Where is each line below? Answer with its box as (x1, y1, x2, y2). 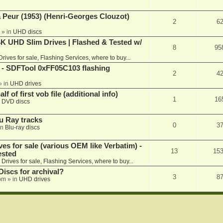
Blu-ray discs (4, 124, 40, 131)
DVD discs (1, 98, 30, 106)
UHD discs (12, 28, 42, 36)
